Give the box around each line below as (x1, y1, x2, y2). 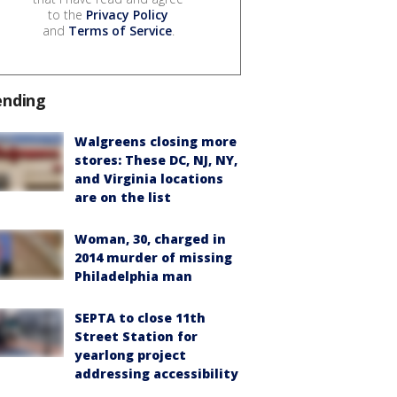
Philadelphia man (74, 268, 192, 285)
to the (48, 6, 86, 24)
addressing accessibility (74, 365, 238, 383)
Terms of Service (67, 22, 172, 40)
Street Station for (74, 328, 198, 346)
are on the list (74, 189, 171, 206)
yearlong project (74, 346, 186, 364)
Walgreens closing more (74, 133, 237, 151)
